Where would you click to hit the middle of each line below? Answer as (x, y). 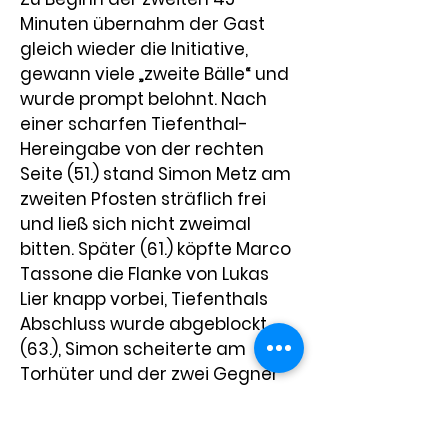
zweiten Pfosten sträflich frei (145, 199)
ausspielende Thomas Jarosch (154, 399)
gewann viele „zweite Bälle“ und (156, 74)
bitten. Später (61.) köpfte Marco (157, 249)
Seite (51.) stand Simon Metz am (157, 174)
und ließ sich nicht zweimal (137, 224)
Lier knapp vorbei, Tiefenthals (146, 299)
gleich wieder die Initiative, (136, 49)
